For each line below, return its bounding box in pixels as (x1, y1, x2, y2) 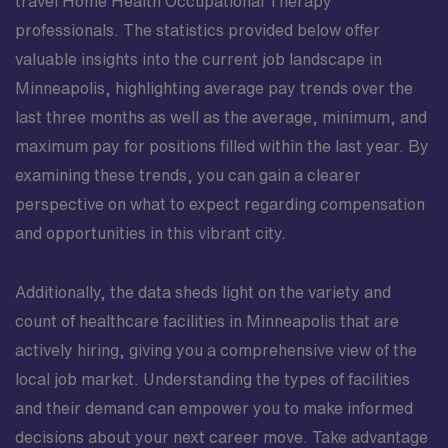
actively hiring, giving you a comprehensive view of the (15, 342, 417, 358)
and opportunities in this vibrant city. (15, 225, 286, 241)
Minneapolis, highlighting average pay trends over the (15, 80, 413, 96)
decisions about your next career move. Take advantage (15, 429, 428, 445)
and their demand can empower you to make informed (15, 400, 413, 416)
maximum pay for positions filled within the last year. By (15, 138, 429, 154)
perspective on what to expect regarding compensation (15, 196, 425, 212)
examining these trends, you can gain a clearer (15, 167, 361, 183)
